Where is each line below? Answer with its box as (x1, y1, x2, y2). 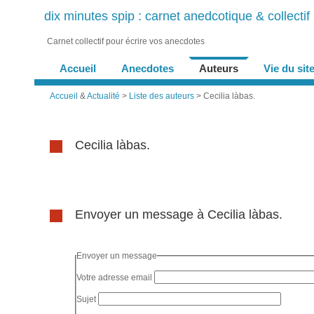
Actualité (87, 90, 121, 101)
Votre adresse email (76, 272, 153, 282)
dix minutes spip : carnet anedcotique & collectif (43, 8, 310, 23)
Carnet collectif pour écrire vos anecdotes (47, 36, 205, 46)
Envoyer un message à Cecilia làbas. (75, 207, 283, 221)
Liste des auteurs (129, 90, 195, 101)
